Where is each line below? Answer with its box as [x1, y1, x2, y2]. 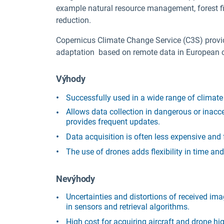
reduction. [56, 15, 91, 25]
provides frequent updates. [66, 117, 160, 127]
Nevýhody [56, 173, 95, 184]
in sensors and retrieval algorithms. [66, 201, 189, 211]
